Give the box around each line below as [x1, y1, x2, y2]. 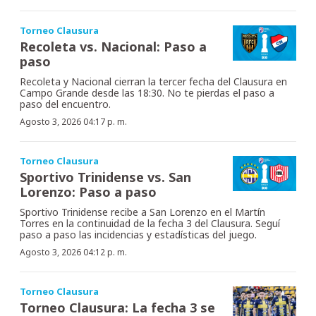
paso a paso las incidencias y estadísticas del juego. [20, 227, 257, 241]
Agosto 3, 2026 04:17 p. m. [20, 115, 127, 128]
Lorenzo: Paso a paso [20, 183, 157, 200]
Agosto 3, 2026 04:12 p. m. [20, 245, 127, 258]
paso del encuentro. [20, 97, 111, 111]
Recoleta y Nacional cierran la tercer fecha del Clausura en [20, 74, 287, 88]
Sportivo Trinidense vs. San [20, 168, 191, 186]
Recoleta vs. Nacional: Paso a [20, 37, 207, 55]
